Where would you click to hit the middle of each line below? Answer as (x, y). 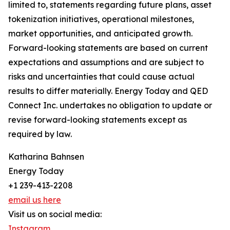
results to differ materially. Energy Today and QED (108, 91)
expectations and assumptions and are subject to (106, 62)
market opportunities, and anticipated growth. (100, 34)
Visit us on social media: (55, 214)
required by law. (40, 134)
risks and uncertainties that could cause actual (101, 77)
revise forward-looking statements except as (98, 120)
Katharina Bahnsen (46, 157)
